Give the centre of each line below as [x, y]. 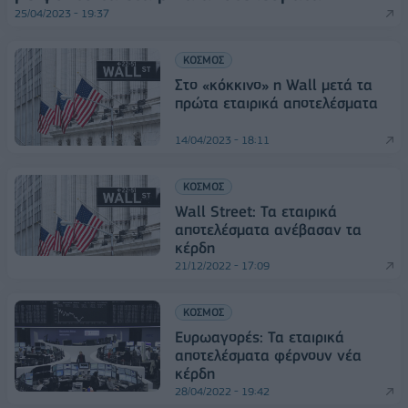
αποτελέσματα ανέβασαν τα [268, 229]
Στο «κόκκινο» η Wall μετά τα [274, 85]
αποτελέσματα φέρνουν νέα [268, 355]
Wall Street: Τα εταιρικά [256, 211]
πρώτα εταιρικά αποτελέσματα [276, 103]
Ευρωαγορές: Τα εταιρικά [260, 337]
